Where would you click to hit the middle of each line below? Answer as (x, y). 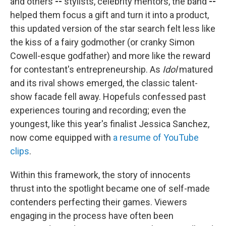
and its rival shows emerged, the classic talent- (104, 83)
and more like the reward (161, 56)
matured (195, 70)
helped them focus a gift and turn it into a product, (109, 15)
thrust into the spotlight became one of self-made (110, 189)
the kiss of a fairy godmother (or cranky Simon (102, 42)
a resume (132, 138)
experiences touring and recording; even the (98, 110)
